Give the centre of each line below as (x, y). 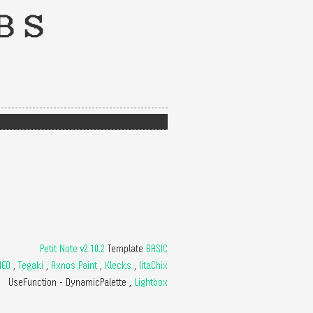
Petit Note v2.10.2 (72, 248)
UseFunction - (37, 282)
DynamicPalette (96, 282)
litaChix (153, 265)
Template (127, 248)
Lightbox (151, 282)
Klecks (118, 265)
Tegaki (31, 265)
